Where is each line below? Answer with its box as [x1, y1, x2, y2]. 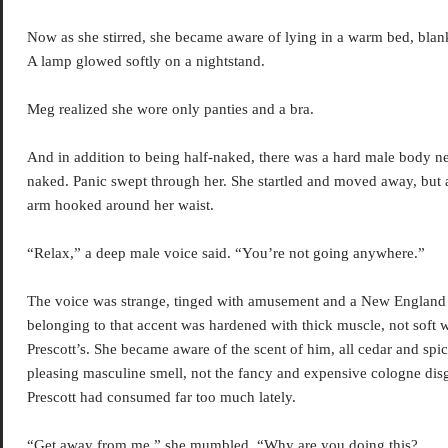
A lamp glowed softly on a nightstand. [27, 53, 266, 70]
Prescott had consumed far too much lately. [27, 389, 297, 406]
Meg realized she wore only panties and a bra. [27, 101, 315, 118]
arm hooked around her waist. [27, 197, 215, 214]
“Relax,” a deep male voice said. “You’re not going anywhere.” [27, 245, 426, 262]
